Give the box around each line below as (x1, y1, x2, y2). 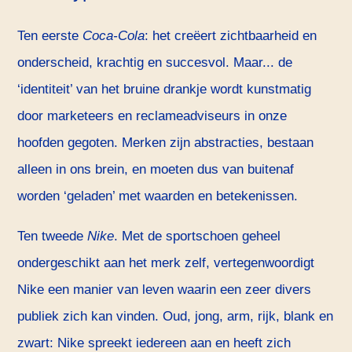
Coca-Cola (82, 28, 145, 44)
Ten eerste (17, 28, 83, 44)
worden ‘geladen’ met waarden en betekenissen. (17, 189, 299, 204)
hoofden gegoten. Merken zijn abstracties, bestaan (17, 135, 314, 151)
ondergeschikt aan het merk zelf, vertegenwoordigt (17, 255, 315, 271)
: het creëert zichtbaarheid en (145, 28, 317, 44)
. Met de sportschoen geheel (114, 229, 281, 244)
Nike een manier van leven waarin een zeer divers (17, 282, 312, 298)
